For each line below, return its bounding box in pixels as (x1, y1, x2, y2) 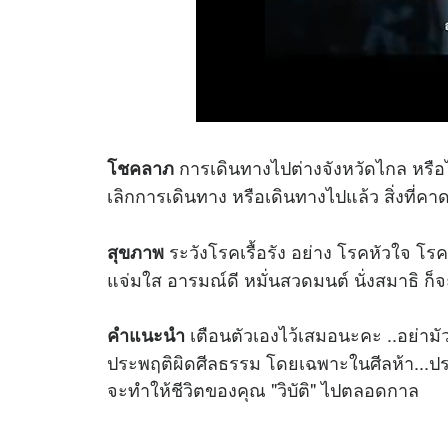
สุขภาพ (107, 238, 164, 265)
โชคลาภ (107, 154, 174, 181)
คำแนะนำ (107, 322, 185, 349)
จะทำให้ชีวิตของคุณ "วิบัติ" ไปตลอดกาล (107, 376, 419, 403)
